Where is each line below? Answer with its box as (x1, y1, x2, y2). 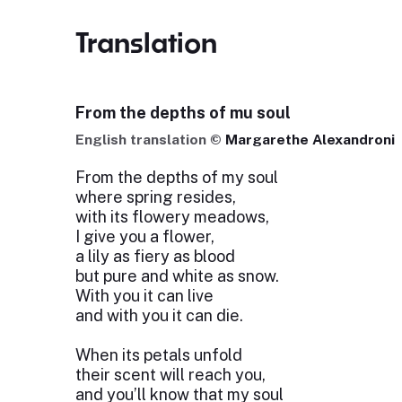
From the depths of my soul (74, 168, 278, 187)
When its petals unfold (74, 345, 242, 364)
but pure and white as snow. (74, 267, 279, 285)
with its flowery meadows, (74, 207, 269, 226)
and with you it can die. (74, 306, 243, 325)
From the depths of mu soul (74, 103, 291, 122)
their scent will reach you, (74, 365, 266, 384)
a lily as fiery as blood (74, 247, 235, 266)
